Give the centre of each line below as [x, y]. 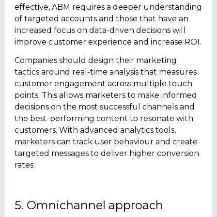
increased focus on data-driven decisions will [100, 30]
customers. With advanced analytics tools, [95, 130]
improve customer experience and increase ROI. [108, 42]
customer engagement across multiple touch [103, 84]
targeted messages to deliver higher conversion [107, 154]
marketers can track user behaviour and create [106, 142]
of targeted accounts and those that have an [101, 18]
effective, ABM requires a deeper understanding [108, 7]
